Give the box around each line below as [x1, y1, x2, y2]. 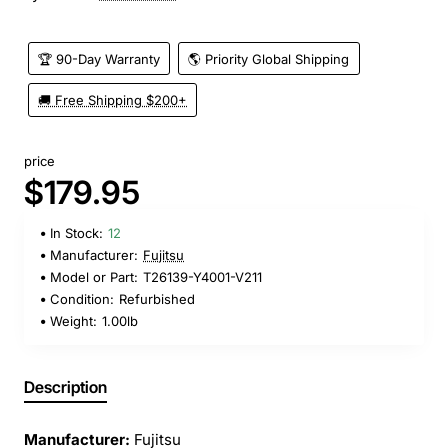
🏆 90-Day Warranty [38, 50, 161, 67]
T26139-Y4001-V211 [143, 269, 262, 286]
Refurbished [119, 291, 195, 308]
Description [24, 377, 107, 398]
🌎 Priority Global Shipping [188, 50, 350, 67]
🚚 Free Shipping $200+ [38, 92, 188, 109]
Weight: [50, 313, 97, 330]
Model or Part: [50, 269, 138, 286]
